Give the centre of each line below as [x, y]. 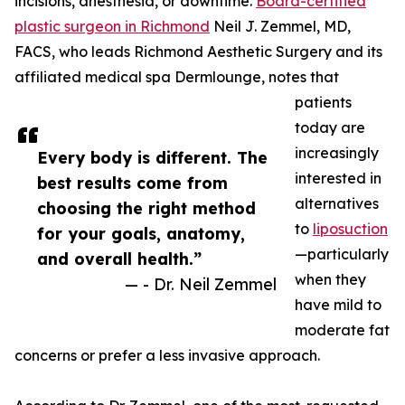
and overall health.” [119, 259]
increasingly [337, 153]
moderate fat [342, 330]
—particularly [342, 254]
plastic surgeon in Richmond [112, 27]
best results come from [132, 183]
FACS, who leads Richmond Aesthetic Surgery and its [198, 52]
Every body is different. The [152, 158]
